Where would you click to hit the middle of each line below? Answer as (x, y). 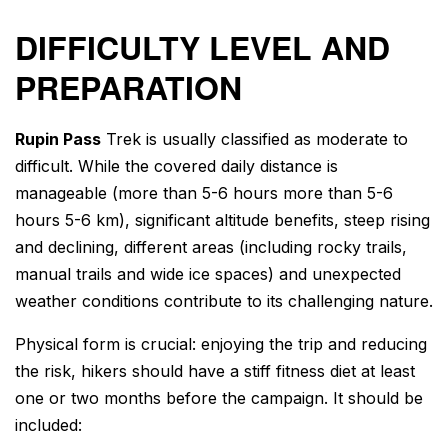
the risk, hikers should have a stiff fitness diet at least (215, 370)
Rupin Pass (58, 138)
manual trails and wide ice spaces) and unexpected (208, 273)
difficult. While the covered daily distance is (176, 165)
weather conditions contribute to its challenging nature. (224, 300)
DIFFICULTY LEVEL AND (202, 47)
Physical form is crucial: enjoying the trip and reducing (221, 343)
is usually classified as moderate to (274, 138)
